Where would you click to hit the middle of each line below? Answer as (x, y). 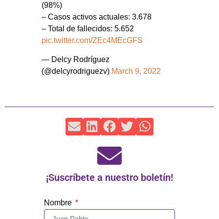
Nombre (59, 202)
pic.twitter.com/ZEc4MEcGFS (92, 41)
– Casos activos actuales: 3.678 (97, 17)
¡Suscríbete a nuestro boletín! (109, 177)
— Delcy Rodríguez (76, 59)
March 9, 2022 (136, 71)
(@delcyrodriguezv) (77, 71)
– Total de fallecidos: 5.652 (88, 29)
